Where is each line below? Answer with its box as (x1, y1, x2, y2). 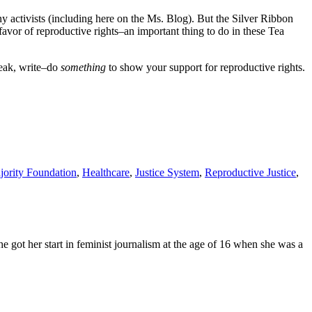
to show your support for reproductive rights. (106, 61, 305, 74)
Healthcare (82, 166, 130, 179)
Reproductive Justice (205, 166, 296, 179)
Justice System (135, 166, 199, 179)
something (61, 61, 106, 74)
